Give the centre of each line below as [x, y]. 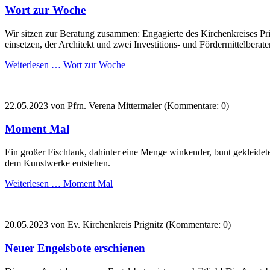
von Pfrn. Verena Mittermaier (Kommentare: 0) [139, 105]
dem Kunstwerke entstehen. [58, 163]
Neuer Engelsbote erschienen [75, 248]
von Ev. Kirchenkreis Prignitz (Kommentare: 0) [140, 225]
